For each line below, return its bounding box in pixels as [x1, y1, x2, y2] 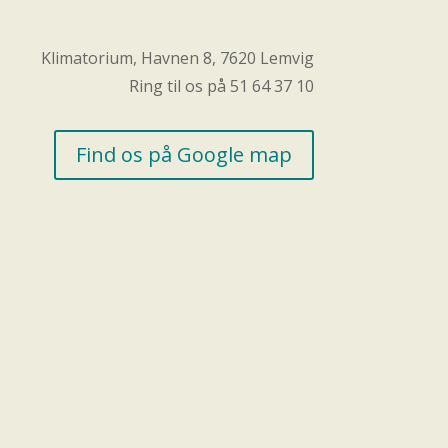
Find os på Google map [75, 140, 292, 168]
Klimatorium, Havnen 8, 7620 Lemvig [40, 47, 314, 70]
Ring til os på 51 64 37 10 [128, 75, 314, 98]
